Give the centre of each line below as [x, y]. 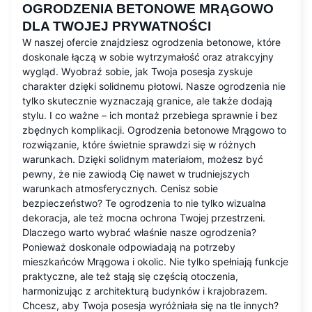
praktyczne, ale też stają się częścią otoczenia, [130, 276]
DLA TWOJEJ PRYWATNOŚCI [117, 26]
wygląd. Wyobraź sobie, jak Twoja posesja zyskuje [138, 72]
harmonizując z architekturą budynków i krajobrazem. [145, 291]
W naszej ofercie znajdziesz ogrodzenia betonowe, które [151, 42]
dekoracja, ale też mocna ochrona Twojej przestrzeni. [144, 218]
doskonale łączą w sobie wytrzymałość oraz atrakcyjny [148, 57]
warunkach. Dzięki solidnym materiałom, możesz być [143, 159]
